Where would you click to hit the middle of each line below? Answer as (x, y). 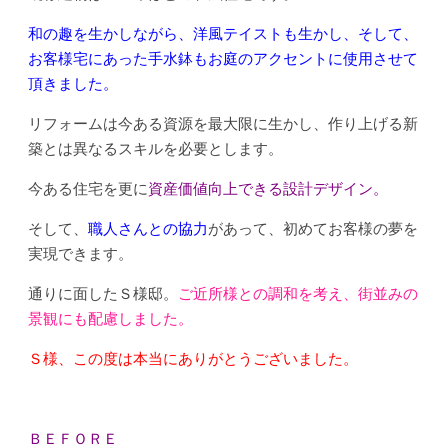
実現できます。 (80, 254)
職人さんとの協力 (148, 229)
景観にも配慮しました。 (110, 319)
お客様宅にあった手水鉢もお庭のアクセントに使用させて (223, 59)
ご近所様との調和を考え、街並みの (298, 294)
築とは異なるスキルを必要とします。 (155, 149)
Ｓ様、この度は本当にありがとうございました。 (193, 359)
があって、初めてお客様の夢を (313, 229)
